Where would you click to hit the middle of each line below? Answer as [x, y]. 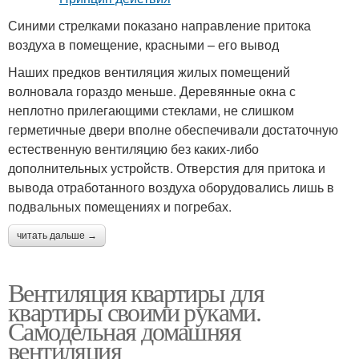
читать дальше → [57, 236]
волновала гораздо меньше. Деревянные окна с [152, 91]
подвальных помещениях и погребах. [120, 206]
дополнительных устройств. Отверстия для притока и [167, 168]
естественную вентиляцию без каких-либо [133, 149]
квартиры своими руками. [135, 311]
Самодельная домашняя [124, 331]
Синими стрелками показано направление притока [159, 25]
